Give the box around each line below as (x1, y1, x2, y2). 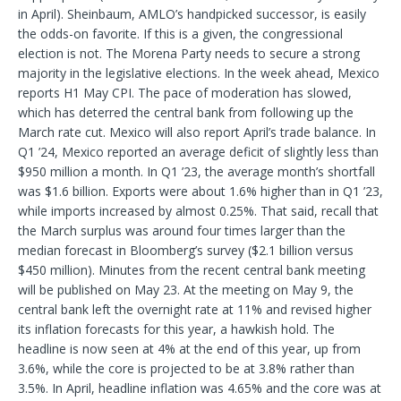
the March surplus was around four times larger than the (18, 221, 346, 239)
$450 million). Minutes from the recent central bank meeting (18, 260, 365, 278)
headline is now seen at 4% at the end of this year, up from (18, 339, 361, 357)
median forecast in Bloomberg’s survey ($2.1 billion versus (18, 241, 354, 259)
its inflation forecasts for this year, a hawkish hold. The (18, 320, 335, 337)
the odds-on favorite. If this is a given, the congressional (18, 24, 343, 42)
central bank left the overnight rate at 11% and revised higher (18, 300, 371, 318)
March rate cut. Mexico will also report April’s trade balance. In (18, 123, 376, 141)
